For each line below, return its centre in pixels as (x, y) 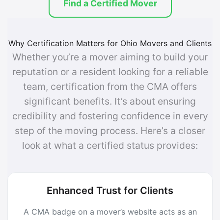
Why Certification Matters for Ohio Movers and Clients (110, 43)
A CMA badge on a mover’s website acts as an (110, 212)
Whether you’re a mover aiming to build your (110, 57)
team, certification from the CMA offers (110, 86)
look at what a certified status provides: (110, 145)
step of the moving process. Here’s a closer (110, 131)
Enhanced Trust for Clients (110, 191)
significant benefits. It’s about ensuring (110, 101)
